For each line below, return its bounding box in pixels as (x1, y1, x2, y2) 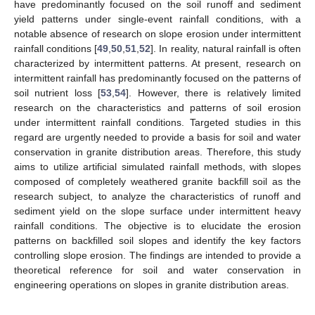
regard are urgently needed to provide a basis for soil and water (14, 131, 301, 143)
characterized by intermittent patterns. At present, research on (14, 57, 301, 69)
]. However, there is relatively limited (126, 86, 301, 98)
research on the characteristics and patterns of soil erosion (14, 101, 301, 113)
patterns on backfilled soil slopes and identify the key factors (14, 234, 301, 246)
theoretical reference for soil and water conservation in (14, 264, 301, 276)
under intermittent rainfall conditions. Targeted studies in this (14, 116, 301, 128)
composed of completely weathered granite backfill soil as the (14, 175, 301, 187)
